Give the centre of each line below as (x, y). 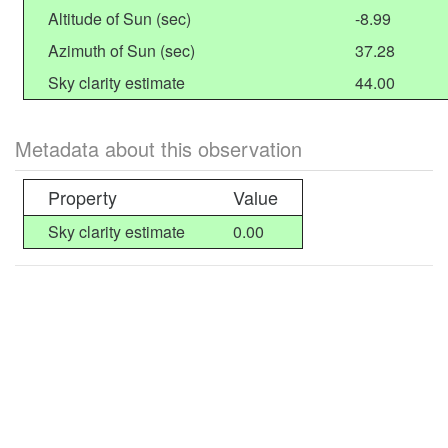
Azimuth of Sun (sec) (121, 50)
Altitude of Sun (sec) (119, 18)
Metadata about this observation (158, 148)
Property (82, 197)
